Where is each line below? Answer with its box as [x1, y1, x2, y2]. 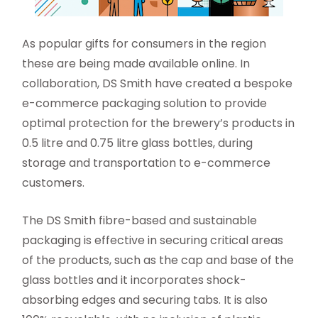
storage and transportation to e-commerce [22, 155, 271, 172]
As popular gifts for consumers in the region [22, 35, 267, 53]
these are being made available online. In [22, 55, 251, 72]
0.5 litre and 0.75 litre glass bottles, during [22, 135, 253, 152]
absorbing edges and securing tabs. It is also [22, 292, 268, 309]
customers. [22, 175, 85, 192]
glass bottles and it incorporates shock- [22, 272, 247, 289]
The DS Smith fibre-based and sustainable [22, 212, 258, 229]
